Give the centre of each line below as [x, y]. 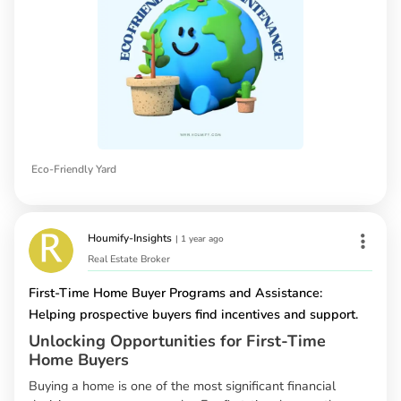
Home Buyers [79, 360]
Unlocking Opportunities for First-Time [177, 341]
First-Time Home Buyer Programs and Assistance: [175, 293]
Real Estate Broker [129, 260]
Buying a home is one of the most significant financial [182, 386]
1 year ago [202, 239]
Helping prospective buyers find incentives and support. [193, 315]
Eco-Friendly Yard [74, 170]
